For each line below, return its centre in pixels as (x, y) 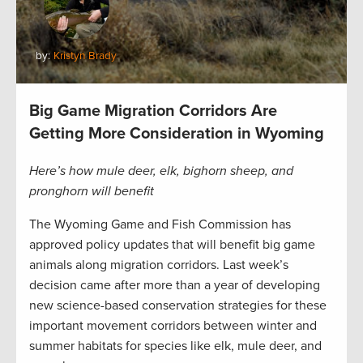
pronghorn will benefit (92, 192)
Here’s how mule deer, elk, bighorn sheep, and (161, 171)
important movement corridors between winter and (173, 326)
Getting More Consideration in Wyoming (177, 134)
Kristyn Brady (85, 56)
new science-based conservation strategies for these (178, 306)
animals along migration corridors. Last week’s (159, 265)
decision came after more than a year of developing (175, 286)
